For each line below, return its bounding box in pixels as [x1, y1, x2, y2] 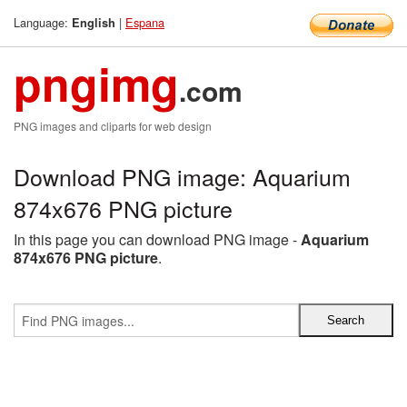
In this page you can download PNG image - [14, 229, 301, 250]
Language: [14, 14, 72, 31]
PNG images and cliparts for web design [14, 118, 212, 134]
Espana [125, 14, 164, 31]
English [72, 15, 115, 31]
